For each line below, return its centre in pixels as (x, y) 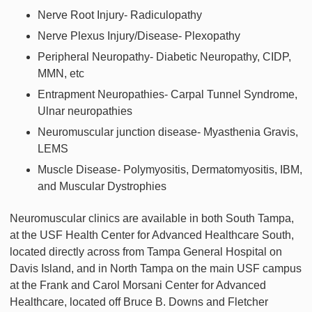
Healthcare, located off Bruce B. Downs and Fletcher (139, 302)
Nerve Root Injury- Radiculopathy (120, 15)
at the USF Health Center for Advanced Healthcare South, (152, 235)
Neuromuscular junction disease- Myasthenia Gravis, (168, 132)
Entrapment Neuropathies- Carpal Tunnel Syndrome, (167, 95)
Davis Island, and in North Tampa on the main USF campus (156, 269)
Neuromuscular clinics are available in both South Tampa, (152, 219)
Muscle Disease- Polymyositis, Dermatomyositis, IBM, (170, 170)
